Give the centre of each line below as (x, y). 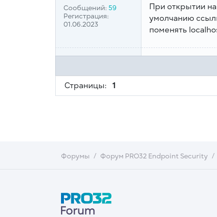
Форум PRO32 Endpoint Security (154, 156)
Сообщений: (86, 8)
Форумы (75, 156)
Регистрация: (86, 16)
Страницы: (85, 86)
